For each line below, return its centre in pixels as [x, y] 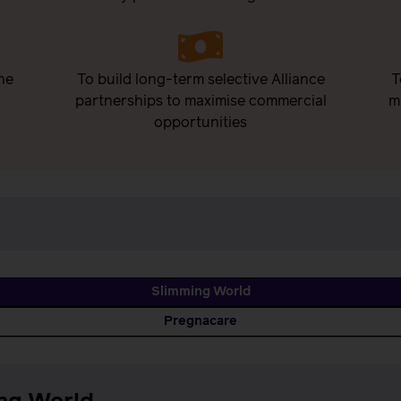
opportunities [200, 123]
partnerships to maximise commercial [200, 102]
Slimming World [200, 292]
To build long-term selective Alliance [200, 80]
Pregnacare [200, 322]
